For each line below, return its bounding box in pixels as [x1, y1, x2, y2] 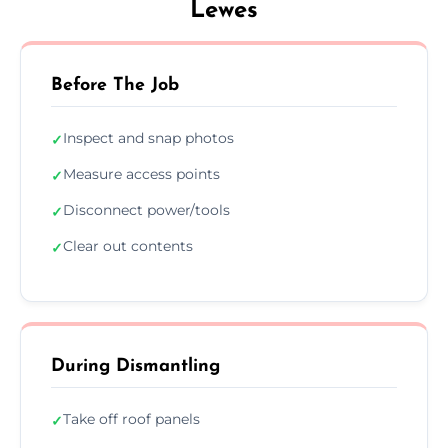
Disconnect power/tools [63, 200, 230, 219]
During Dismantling [51, 356, 220, 376]
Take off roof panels [63, 409, 200, 428]
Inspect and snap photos [63, 128, 234, 147]
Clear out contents [63, 236, 193, 255]
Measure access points [63, 164, 220, 183]
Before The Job [51, 75, 179, 95]
